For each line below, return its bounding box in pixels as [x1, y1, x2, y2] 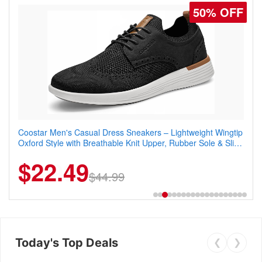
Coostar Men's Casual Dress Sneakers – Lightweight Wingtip [18, 126, 243, 138]
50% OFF [193, 4, 243, 21]
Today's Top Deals [15, 235, 118, 250]
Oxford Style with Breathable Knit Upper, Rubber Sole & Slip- [18, 136, 242, 149]
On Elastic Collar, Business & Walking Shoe [18, 147, 177, 159]
